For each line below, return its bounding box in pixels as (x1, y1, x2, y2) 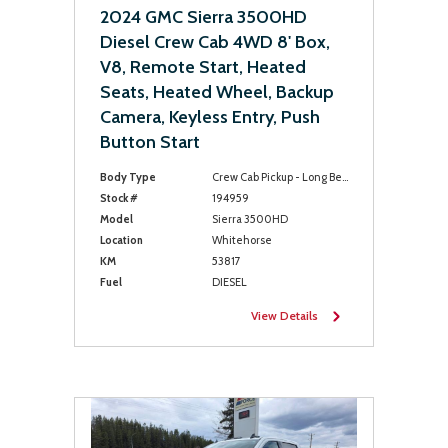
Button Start (100, 131, 200, 153)
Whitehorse (211, 233, 272, 247)
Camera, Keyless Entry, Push (100, 106, 320, 128)
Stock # (100, 191, 138, 205)
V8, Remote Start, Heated (100, 56, 306, 78)
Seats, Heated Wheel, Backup (100, 81, 334, 103)
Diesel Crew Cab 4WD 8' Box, (100, 31, 330, 53)
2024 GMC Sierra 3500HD (100, 6, 307, 28)
